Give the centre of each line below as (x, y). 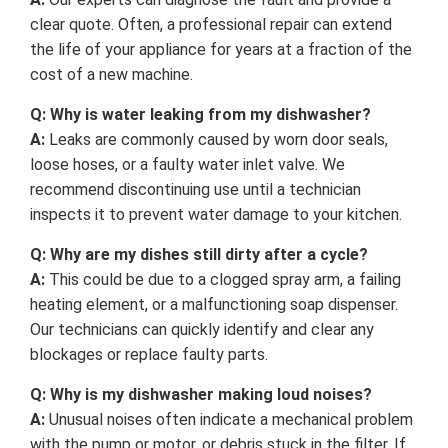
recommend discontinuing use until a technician (195, 189)
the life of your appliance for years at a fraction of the (221, 49)
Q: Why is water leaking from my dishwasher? (200, 114)
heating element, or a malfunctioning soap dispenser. (214, 304)
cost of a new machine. (111, 74)
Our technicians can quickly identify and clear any (202, 329)
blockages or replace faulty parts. (149, 354)
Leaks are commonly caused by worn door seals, (216, 139)
